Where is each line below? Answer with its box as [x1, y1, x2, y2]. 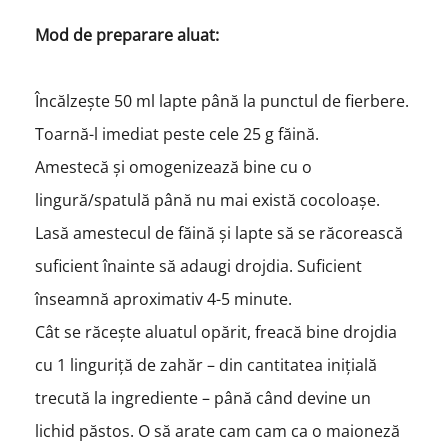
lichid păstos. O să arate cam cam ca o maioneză [34, 419, 400, 442]
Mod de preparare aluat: [34, 23, 219, 46]
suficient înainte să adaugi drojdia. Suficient [34, 254, 362, 277]
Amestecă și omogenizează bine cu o [34, 155, 312, 178]
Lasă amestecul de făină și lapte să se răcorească [34, 221, 403, 244]
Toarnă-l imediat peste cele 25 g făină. [34, 122, 323, 145]
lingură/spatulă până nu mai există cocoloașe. [34, 188, 380, 211]
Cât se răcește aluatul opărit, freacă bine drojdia [34, 320, 397, 343]
